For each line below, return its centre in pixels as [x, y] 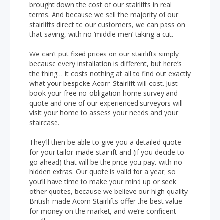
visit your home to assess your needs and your [104, 113]
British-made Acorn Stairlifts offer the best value [106, 201]
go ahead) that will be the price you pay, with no [106, 162]
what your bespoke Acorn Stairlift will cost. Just [104, 83]
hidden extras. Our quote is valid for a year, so [103, 172]
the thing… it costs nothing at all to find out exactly [110, 73]
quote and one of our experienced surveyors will [106, 103]
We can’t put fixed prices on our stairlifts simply [104, 54]
